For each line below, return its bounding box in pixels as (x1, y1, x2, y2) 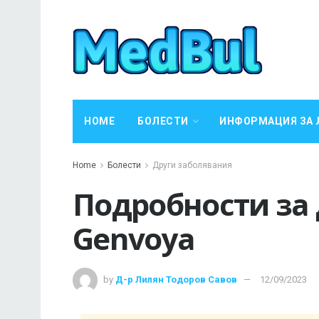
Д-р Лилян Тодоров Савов (115, 273, 237, 285)
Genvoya (73, 218, 195, 258)
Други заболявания (152, 160, 232, 170)
